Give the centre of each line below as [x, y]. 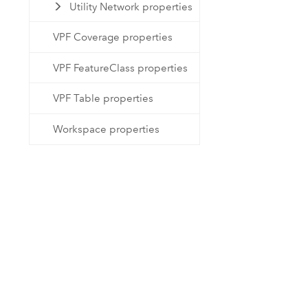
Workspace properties [107, 129]
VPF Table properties [103, 99]
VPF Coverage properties [113, 37]
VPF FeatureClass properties [121, 68]
